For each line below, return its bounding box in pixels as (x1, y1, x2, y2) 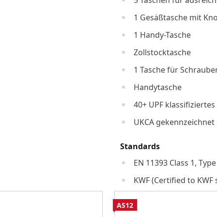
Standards (120, 141, 160, 152)
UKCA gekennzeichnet (133, 117, 215, 128)
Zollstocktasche (133, 47, 191, 58)
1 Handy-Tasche (133, 30, 191, 41)
